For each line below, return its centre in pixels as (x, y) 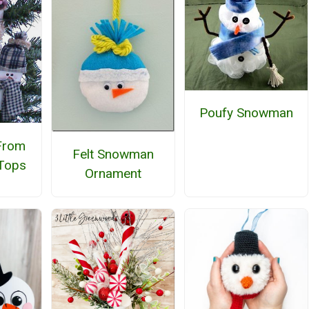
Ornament (113, 174)
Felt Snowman (113, 154)
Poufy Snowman (247, 112)
